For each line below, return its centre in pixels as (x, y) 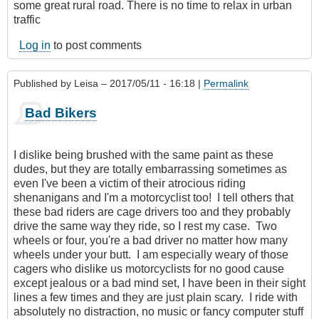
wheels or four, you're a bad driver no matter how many (151, 240)
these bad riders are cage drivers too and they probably (152, 211)
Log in (35, 46)
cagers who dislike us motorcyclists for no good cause (149, 268)
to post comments (96, 46)
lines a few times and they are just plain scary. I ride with (156, 297)
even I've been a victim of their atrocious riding (130, 183)
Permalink (226, 84)
